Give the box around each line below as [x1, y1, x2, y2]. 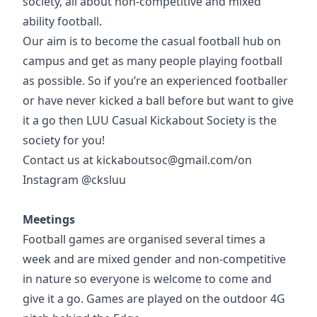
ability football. [23, 13, 102, 29]
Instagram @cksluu [23, 172, 126, 188]
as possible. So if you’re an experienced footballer [23, 73, 288, 88]
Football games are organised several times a [23, 231, 265, 247]
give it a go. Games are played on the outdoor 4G [23, 291, 285, 306]
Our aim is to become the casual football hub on [23, 33, 281, 49]
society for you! [23, 132, 105, 148]
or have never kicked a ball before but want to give [23, 93, 294, 108]
